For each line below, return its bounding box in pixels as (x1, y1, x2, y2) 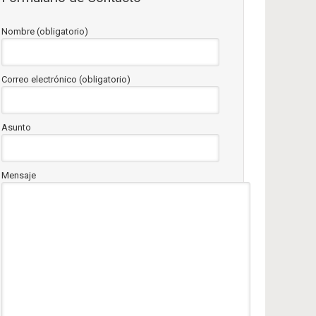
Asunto (1, 122, 31, 133)
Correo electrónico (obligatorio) (1, 74, 130, 85)
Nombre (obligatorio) (1, 26, 88, 37)
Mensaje (1, 170, 36, 181)
